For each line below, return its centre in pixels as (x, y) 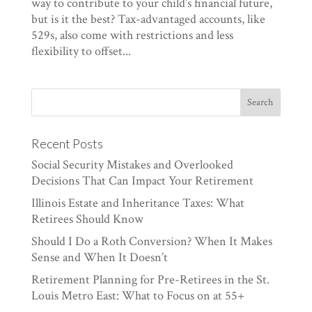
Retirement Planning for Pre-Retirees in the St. (150, 279)
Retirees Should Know (87, 219)
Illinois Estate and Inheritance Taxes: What (138, 203)
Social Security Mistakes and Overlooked (132, 164)
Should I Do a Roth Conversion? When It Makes (151, 241)
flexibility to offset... (81, 51)
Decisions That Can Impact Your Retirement (142, 180)
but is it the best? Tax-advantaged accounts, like (148, 19)
